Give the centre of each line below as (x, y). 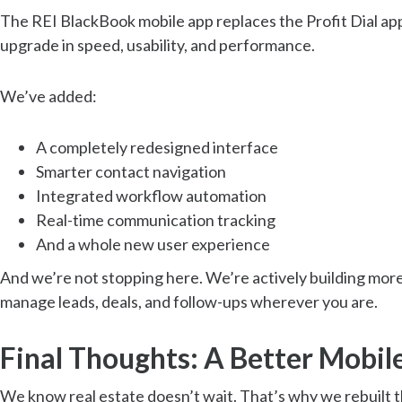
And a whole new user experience (153, 244)
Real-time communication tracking (156, 219)
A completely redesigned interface (157, 147)
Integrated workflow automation (151, 195)
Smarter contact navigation (131, 171)
